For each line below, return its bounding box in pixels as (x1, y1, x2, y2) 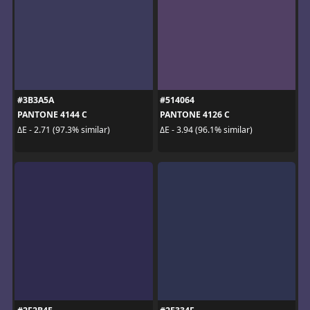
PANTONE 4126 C (160, 109, 230, 121)
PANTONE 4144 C (17, 109, 87, 121)
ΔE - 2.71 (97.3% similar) (17, 123, 110, 136)
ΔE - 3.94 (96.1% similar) (160, 123, 253, 136)
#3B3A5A (17, 94, 54, 107)
